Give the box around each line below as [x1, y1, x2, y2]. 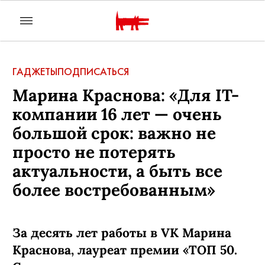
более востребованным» [12, 179, 215, 201]
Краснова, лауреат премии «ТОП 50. [12, 242, 237, 258]
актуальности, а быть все [12, 160, 222, 182]
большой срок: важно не [12, 122, 216, 144]
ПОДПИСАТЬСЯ [57, 66, 129, 77]
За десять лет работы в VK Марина [12, 225, 231, 241]
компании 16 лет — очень [12, 104, 222, 125]
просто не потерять [12, 141, 176, 163]
